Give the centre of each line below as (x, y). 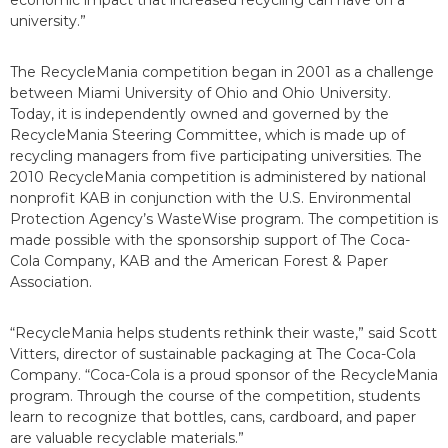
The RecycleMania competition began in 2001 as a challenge (222, 72)
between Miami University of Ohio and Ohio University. (200, 93)
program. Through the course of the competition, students (215, 396)
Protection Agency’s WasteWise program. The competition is (224, 219)
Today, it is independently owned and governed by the (199, 114)
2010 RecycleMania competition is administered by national (218, 177)
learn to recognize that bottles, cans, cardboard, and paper (213, 417)
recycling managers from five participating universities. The (216, 156)
